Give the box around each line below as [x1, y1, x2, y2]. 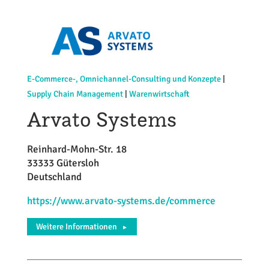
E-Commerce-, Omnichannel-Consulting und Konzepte [26, 73, 221, 84]
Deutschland [26, 170, 82, 183]
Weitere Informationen [35, 221, 117, 232]
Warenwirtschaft [128, 88, 189, 99]
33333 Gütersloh [26, 156, 99, 169]
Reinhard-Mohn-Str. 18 [26, 142, 127, 156]
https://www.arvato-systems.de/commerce [26, 194, 216, 207]
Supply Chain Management [26, 88, 123, 99]
